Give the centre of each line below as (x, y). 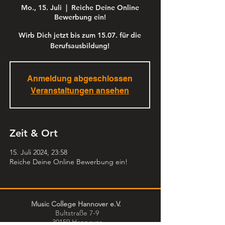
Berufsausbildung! (80, 46)
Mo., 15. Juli (41, 8)
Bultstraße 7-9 (80, 213)
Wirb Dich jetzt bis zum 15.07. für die (80, 35)
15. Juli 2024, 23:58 (38, 152)
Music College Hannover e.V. (80, 204)
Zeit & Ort (34, 133)
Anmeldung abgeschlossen (80, 79)
